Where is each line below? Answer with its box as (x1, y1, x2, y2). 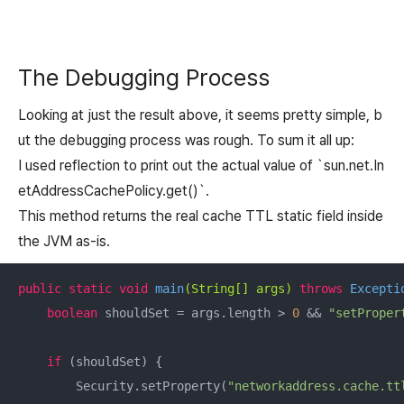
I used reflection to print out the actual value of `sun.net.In (18, 156, 384, 174)
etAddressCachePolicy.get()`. (18, 181, 209, 199)
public (18, 280, 61, 296)
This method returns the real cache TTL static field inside (18, 207, 383, 225)
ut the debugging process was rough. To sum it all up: (18, 131, 358, 149)
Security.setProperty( (18, 378, 227, 393)
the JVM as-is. (18, 232, 110, 250)
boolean (47, 305, 97, 320)
